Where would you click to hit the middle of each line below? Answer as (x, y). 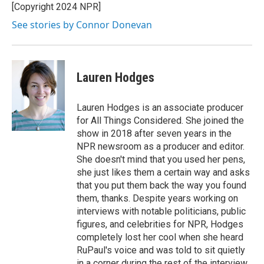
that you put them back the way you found (161, 185)
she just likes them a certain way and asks (163, 172)
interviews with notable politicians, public (161, 211)
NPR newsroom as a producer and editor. (161, 146)
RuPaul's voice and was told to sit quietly (161, 250)
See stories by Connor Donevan (82, 25)
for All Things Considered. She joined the (160, 121)
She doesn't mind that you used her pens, (161, 159)
